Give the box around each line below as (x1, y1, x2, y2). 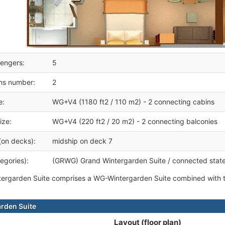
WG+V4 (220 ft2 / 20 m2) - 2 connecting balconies (52, 117, 217, 126)
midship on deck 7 (52, 137, 113, 145)
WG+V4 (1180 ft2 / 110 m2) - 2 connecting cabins (52, 97, 214, 106)
